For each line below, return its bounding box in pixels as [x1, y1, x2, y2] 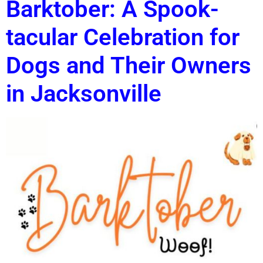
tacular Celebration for [6, 23, 240, 51]
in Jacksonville [6, 79, 161, 107]
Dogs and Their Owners [6, 51, 251, 79]
